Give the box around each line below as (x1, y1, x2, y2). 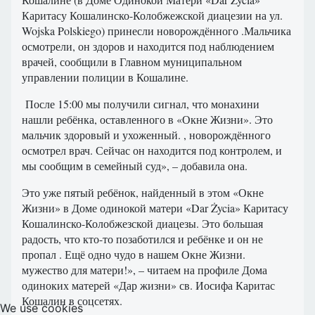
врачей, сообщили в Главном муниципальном (22, 54, 242, 70)
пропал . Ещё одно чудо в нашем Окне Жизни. (22, 247, 245, 262)
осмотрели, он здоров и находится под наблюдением (22, 39, 274, 54)
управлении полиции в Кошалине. (22, 70, 188, 85)
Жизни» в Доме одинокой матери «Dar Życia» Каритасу (22, 200, 288, 216)
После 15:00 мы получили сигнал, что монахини (22, 96, 259, 112)
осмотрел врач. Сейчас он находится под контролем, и (22, 143, 282, 158)
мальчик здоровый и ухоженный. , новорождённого (22, 127, 271, 143)
